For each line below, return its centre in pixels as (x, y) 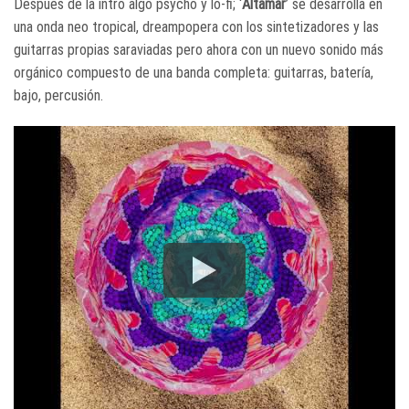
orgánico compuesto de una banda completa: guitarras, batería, (194, 73)
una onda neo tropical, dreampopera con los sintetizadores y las (196, 27)
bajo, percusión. (58, 96)
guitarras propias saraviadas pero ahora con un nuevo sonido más (199, 50)
